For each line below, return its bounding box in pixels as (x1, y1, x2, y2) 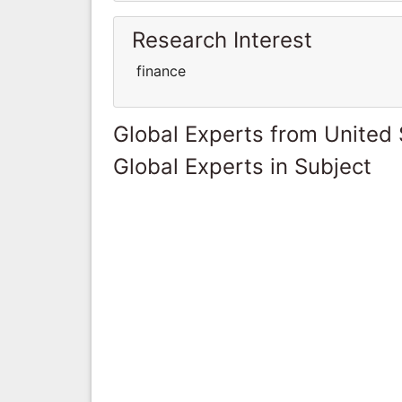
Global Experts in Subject (113, 153, 371, 179)
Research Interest (132, 26, 312, 53)
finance (132, 61, 186, 80)
